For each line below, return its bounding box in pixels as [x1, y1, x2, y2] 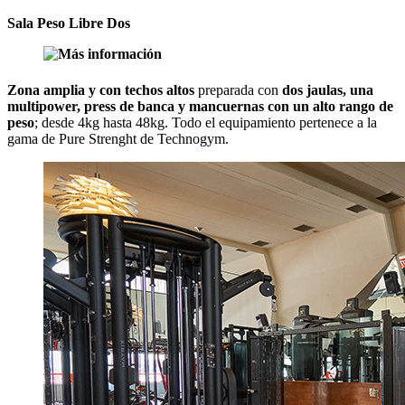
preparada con [194, 81, 282, 98]
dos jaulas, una [282, 81, 373, 98]
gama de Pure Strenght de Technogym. [7, 130, 229, 146]
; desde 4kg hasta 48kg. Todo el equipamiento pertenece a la [34, 114, 377, 130]
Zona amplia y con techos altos [7, 81, 194, 98]
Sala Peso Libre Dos [7, 15, 130, 32]
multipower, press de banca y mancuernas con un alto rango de [7, 98, 393, 114]
